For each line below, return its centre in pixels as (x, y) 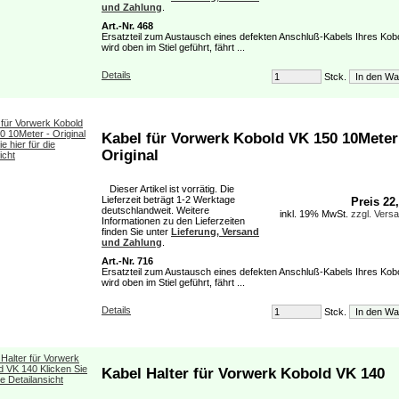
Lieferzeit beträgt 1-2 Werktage (168, 199)
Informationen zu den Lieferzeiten (173, 221)
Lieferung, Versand (215, 232)
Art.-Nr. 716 (127, 261)
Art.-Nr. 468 (127, 26)
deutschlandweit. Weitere (155, 210)
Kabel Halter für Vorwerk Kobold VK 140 (243, 373)
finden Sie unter (136, 232)
